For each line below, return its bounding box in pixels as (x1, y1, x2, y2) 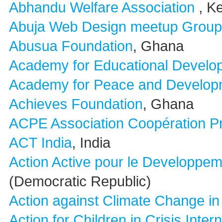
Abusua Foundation (9, 38, 133, 54)
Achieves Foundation (9, 96, 143, 112)
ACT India (9, 135, 72, 151)
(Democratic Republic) (9, 173, 151, 189)
